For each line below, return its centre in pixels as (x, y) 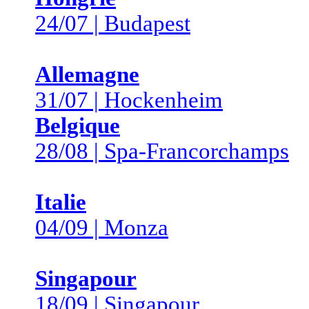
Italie (61, 202)
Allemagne (87, 74)
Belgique (78, 126)
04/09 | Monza (102, 228)
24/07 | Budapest (113, 23)
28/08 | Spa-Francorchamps (162, 151)
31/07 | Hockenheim (129, 100)
